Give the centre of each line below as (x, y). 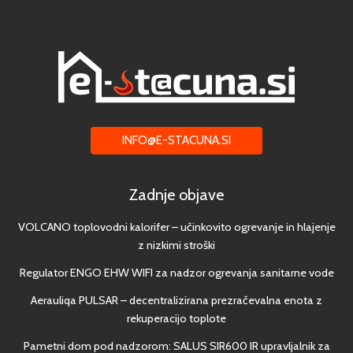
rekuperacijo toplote (176, 319)
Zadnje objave (176, 194)
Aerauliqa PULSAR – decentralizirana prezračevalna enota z (176, 301)
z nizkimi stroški (176, 245)
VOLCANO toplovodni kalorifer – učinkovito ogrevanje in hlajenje (176, 227)
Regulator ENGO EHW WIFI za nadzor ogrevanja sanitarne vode (176, 273)
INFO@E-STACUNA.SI (176, 140)
